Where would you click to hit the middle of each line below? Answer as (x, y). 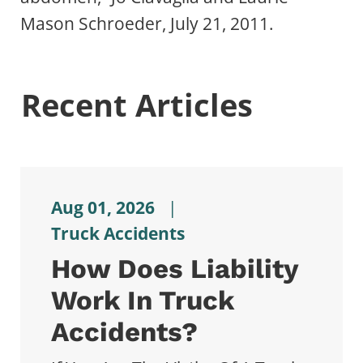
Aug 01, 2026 (102, 207)
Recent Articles (137, 105)
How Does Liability (174, 269)
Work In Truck (142, 301)
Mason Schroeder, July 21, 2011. (147, 23)
